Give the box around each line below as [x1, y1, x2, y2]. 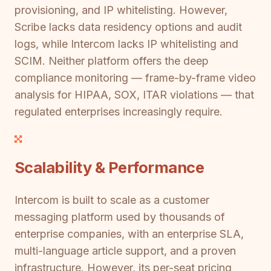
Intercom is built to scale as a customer [15, 194, 209, 207]
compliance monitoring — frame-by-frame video [15, 71, 256, 84]
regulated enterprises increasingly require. [15, 105, 223, 118]
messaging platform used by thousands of [15, 211, 225, 224]
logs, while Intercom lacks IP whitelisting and [15, 37, 238, 50]
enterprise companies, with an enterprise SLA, [15, 227, 244, 241]
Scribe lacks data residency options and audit [15, 20, 242, 33]
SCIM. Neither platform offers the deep [15, 54, 209, 67]
